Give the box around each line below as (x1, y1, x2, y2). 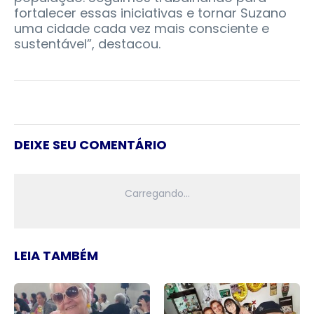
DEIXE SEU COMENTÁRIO (14, 136, 167, 154)
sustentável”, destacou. (14, 35, 161, 53)
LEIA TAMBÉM (14, 247, 98, 265)
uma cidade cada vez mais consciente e (14, 20, 269, 38)
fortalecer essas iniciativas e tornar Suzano (14, 4, 287, 22)
